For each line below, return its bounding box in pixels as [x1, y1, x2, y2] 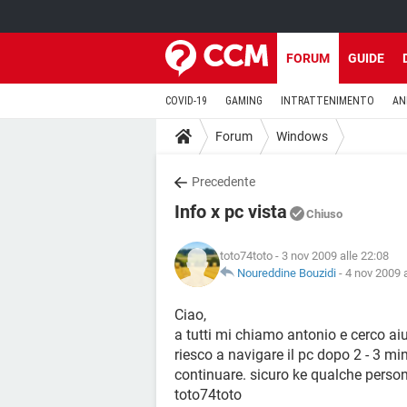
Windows [276, 128, 328, 144]
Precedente [192, 174, 255, 189]
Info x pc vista [174, 201, 287, 223]
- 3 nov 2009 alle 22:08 [273, 249, 389, 263]
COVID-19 [165, 94, 207, 107]
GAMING [225, 94, 263, 107]
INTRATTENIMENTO [281, 94, 374, 107]
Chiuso [306, 207, 342, 221]
